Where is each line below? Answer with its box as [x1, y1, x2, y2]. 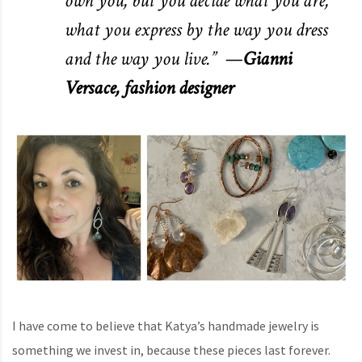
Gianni [243, 46, 292, 72]
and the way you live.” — [65, 46, 243, 72]
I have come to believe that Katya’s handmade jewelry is [12, 318, 319, 335]
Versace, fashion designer [65, 75, 234, 101]
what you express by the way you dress [65, 17, 328, 43]
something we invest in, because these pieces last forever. [12, 342, 330, 359]
